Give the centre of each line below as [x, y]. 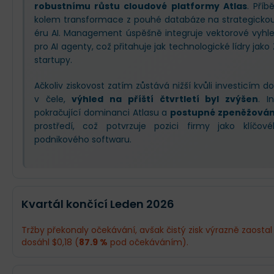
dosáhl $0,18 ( [50, 242]
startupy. [53, 60]
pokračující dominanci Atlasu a [102, 113]
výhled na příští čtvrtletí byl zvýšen [165, 99]
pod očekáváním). [148, 242]
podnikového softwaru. [83, 139]
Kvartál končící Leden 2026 [98, 204]
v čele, [53, 99]
